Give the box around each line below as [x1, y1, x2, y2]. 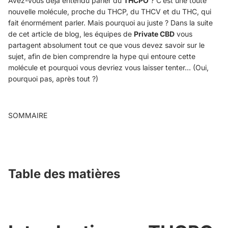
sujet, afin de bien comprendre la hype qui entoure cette [8, 52, 195, 61]
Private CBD [134, 30, 175, 38]
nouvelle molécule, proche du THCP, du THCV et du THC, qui [8, 7, 211, 16]
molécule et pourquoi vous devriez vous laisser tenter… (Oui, [8, 63, 209, 72]
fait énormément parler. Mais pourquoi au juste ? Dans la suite [8, 18, 213, 27]
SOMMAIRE [8, 111, 47, 120]
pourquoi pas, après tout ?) [8, 74, 98, 83]
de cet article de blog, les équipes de [8, 30, 134, 38]
